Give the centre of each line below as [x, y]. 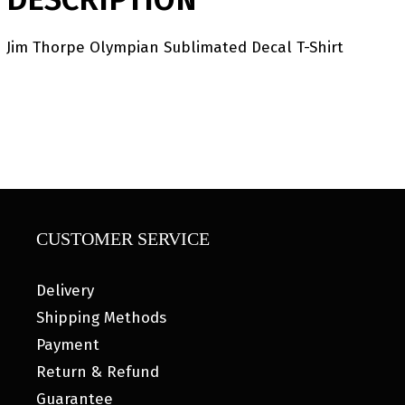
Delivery [65, 290]
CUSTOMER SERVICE [123, 238]
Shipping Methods [101, 317]
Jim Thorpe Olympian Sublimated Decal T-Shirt [175, 47]
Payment [68, 344]
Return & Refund [98, 372]
